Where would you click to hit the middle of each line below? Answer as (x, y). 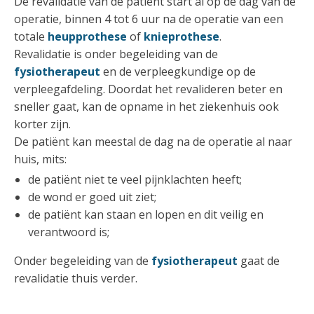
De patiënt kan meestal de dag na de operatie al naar (153, 142)
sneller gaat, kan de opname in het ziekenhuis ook (146, 107)
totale (31, 36)
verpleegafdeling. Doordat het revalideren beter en (148, 89)
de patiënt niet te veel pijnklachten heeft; (135, 179)
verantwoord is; (69, 232)
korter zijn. (42, 124)
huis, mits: (40, 159)
